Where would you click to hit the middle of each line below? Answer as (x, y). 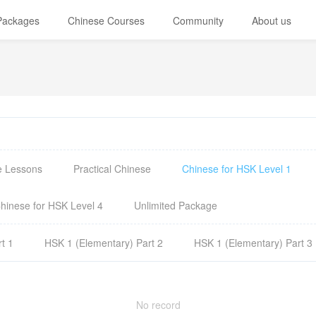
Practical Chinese (112, 169)
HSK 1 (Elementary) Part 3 (253, 243)
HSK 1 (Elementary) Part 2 (104, 243)
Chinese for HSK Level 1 (237, 169)
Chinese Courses (107, 20)
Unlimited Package (176, 205)
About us (272, 20)
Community (199, 20)
